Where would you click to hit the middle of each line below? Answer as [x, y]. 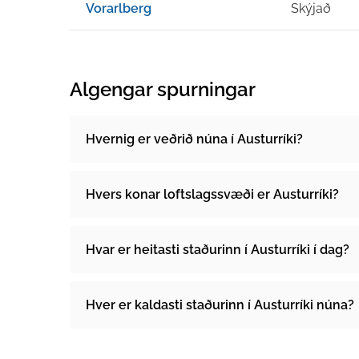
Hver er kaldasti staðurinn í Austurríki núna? [220, 305]
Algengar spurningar [163, 89]
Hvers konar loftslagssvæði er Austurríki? [212, 194]
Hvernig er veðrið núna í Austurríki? [194, 139]
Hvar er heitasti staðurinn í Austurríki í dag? [218, 250]
